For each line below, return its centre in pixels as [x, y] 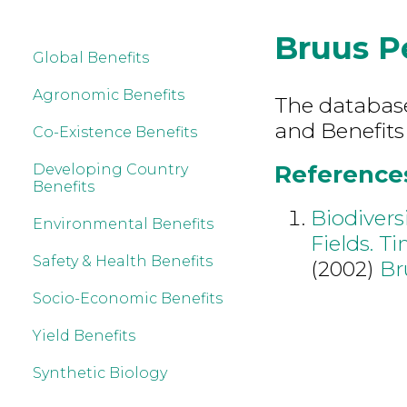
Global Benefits [91, 58]
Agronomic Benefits [109, 95]
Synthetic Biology [100, 373]
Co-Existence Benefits [115, 132]
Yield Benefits [84, 336]
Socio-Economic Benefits [128, 298]
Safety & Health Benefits [123, 261]
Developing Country [110, 169]
